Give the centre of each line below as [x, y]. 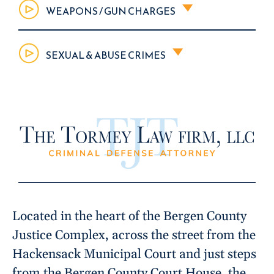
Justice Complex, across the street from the [134, 235]
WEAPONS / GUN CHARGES [111, 11]
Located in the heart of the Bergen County [129, 216]
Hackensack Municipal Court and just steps [134, 254]
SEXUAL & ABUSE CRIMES [106, 55]
